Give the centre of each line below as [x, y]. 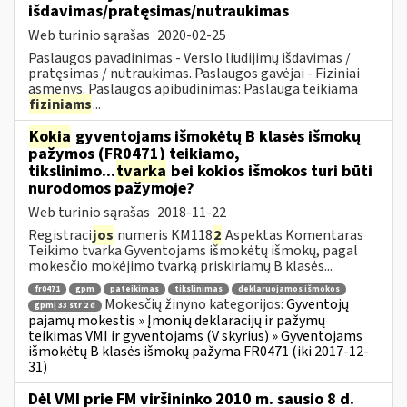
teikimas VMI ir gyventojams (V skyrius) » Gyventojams [195, 336]
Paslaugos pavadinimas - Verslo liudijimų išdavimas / [189, 58]
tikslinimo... [72, 171]
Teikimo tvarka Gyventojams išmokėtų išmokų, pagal [193, 250]
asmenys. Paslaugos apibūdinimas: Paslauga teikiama [193, 89]
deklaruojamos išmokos [289, 290]
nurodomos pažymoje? [111, 188]
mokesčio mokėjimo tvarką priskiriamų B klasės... [180, 266]
